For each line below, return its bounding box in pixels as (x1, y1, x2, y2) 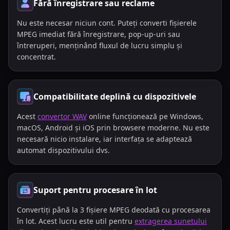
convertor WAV (37, 111, 87, 121)
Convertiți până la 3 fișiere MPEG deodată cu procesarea (17, 205, 210, 215)
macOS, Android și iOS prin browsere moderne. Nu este (17, 123, 209, 132)
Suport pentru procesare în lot (33, 184, 157, 196)
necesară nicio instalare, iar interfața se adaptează (17, 134, 192, 144)
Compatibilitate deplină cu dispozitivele (33, 91, 196, 102)
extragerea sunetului (135, 216, 207, 226)
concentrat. (17, 52, 56, 62)
